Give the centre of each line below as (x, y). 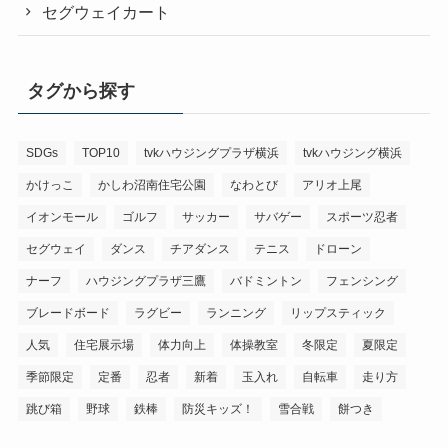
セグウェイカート (106, 11)
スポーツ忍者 (361, 216)
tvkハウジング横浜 (352, 152)
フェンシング (361, 280)
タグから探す (80, 91)
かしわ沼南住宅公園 (151, 184)
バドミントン (265, 280)
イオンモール (61, 216)
